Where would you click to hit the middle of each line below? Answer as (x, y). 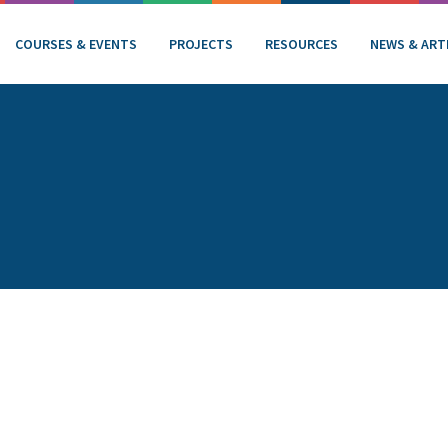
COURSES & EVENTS (76, 43)
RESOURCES (301, 43)
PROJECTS (201, 43)
